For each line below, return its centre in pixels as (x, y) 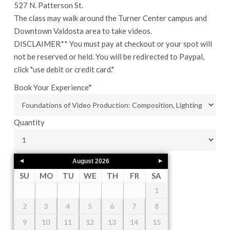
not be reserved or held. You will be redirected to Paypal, (109, 56)
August (83, 161)
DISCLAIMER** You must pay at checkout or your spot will (113, 44)
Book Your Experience (51, 87)
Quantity (29, 122)
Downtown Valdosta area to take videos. (83, 31)
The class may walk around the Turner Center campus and (110, 18)
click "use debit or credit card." (64, 69)
